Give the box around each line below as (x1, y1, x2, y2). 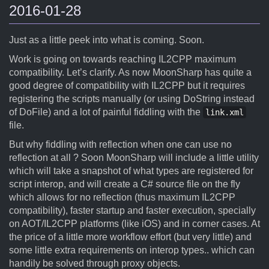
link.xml (205, 107, 244, 117)
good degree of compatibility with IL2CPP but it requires (9, 80, 245, 91)
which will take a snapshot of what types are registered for (9, 166, 253, 176)
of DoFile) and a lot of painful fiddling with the (9, 107, 203, 117)
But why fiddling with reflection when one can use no (9, 139, 232, 150)
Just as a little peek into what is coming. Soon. (9, 35, 204, 45)
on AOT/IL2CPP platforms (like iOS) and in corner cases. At (9, 219, 260, 229)
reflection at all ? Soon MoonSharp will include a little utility (9, 153, 259, 163)
